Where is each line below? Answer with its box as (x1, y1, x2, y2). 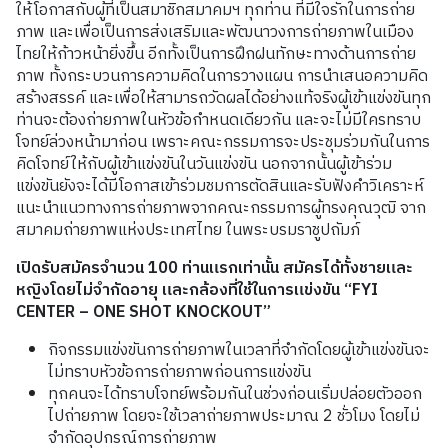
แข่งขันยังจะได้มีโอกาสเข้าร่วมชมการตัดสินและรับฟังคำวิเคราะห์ (16, 172, 424, 200)
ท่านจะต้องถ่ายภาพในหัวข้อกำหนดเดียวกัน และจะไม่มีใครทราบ (16, 106, 421, 134)
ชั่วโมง (337, 402, 376, 430)
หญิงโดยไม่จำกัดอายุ (16, 276, 158, 304)
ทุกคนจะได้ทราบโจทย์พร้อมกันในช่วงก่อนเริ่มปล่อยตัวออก (48, 380, 422, 408)
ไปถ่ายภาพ (48, 402, 119, 430)
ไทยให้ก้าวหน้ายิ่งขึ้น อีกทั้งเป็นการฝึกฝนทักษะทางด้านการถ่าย (16, 40, 416, 68)
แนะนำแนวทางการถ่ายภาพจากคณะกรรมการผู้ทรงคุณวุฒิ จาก (16, 194, 426, 222)
